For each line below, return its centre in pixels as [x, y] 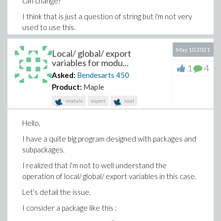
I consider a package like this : [70, 208]
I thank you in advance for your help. [80, 43]
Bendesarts [96, 75]
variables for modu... [90, 63]
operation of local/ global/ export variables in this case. [109, 176]
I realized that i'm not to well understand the [94, 165]
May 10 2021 [193, 50]
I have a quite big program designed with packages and [109, 139]
